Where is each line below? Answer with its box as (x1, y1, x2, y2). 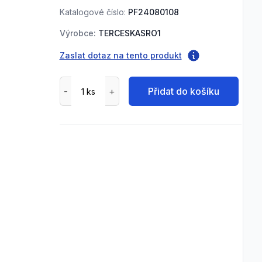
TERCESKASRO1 (98, 28, 161, 38)
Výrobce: (59, 28, 96, 38)
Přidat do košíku (148, 85, 220, 97)
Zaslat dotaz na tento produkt (59, 50, 182, 60)
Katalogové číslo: (59, 7, 126, 17)
